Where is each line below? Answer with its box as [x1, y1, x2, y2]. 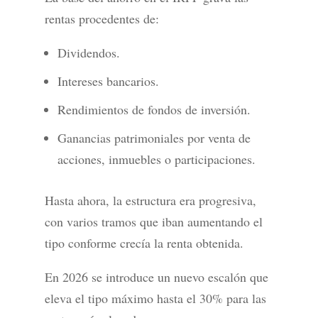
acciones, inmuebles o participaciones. [57, 150, 256, 168]
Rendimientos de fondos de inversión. [57, 101, 251, 119]
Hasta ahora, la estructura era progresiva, [44, 192, 256, 209]
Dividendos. [57, 44, 120, 62]
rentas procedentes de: [44, 10, 159, 28]
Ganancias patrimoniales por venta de [57, 129, 251, 147]
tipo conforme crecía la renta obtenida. [44, 234, 243, 252]
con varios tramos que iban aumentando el [44, 213, 263, 231]
